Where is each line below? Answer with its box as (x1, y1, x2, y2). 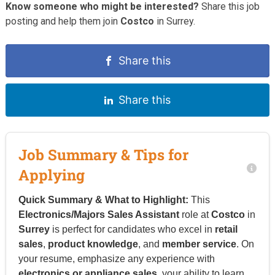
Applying (18, 165, 85, 185)
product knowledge (47, 238, 138, 249)
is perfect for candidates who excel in (49, 223, 215, 234)
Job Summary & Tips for (18, 144, 188, 165)
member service (161, 238, 236, 249)
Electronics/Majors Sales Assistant (18, 209, 179, 220)
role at (179, 209, 211, 220)
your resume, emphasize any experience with (18, 253, 215, 264)
